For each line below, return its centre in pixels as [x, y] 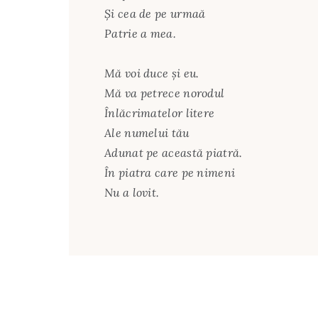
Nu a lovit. [132, 192]
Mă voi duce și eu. [152, 73]
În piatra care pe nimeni [170, 172]
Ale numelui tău [147, 132]
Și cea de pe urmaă [155, 13]
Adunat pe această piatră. [174, 152]
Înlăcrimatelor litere [160, 113]
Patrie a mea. [140, 33]
